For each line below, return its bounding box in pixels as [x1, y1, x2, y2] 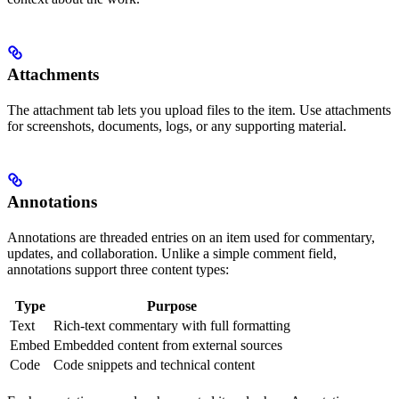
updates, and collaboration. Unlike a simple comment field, [7, 246, 337, 262]
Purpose [147, 298, 197, 314]
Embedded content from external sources [53, 338, 282, 354]
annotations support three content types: [7, 262, 229, 278]
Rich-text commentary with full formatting [53, 318, 290, 334]
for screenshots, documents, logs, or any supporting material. [7, 118, 346, 134]
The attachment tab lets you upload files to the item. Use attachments [7, 102, 391, 118]
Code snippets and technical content [53, 357, 255, 373]
